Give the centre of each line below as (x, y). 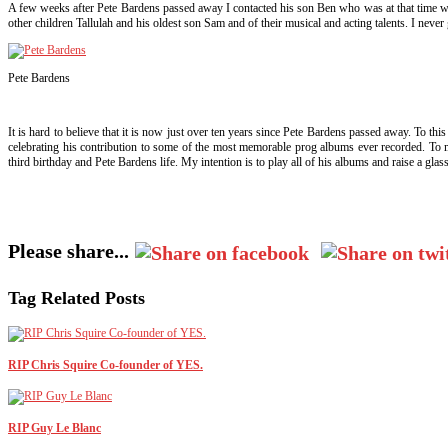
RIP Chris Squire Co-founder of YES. (105, 364)
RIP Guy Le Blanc (54, 427)
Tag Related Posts (76, 297)
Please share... (68, 250)
